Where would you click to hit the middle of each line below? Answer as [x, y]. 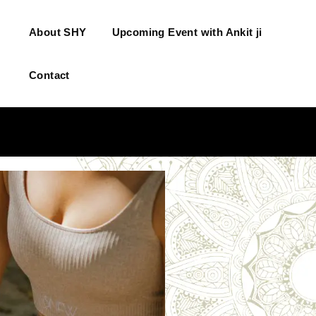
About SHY [57, 32]
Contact [49, 75]
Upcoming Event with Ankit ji [187, 32]
